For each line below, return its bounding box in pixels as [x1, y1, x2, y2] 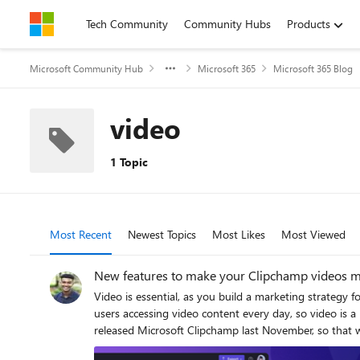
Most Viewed [281, 227, 346, 242]
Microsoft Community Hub [30, 62, 143, 75]
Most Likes [212, 227, 265, 242]
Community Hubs [184, 16, 271, 31]
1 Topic [110, 154, 148, 170]
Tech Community [86, 16, 168, 31]
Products [287, 16, 330, 31]
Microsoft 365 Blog [273, 62, 353, 75]
